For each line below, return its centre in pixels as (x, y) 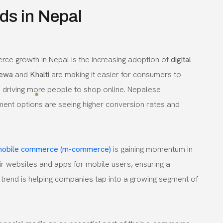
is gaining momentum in (152, 149)
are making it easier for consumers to (115, 74)
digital (181, 59)
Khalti (40, 74)
